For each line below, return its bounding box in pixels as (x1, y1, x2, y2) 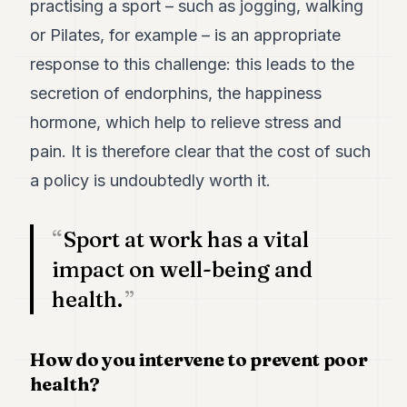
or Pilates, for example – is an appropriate (30, 25, 342, 45)
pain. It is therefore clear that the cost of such (30, 142, 372, 161)
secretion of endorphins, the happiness (30, 84, 323, 103)
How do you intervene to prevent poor (30, 348, 368, 371)
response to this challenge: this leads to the (30, 55, 355, 74)
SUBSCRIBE (11, 293, 91, 308)
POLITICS (11, 9, 73, 25)
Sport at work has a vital (64, 226, 310, 253)
